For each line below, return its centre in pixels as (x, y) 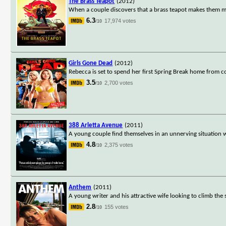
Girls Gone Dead (91, 63)
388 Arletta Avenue (96, 125)
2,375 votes (119, 145)
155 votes (117, 207)
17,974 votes (121, 20)
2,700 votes (119, 82)
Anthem (80, 187)
